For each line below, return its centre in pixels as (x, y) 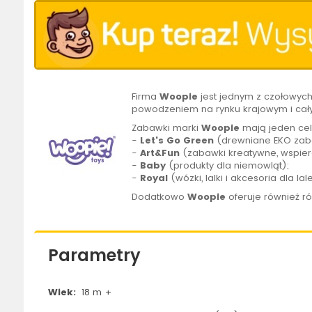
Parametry (94, 256)
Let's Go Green (177, 141)
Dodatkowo (160, 197)
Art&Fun (160, 153)
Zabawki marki (167, 128)
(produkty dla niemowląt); (229, 166)
